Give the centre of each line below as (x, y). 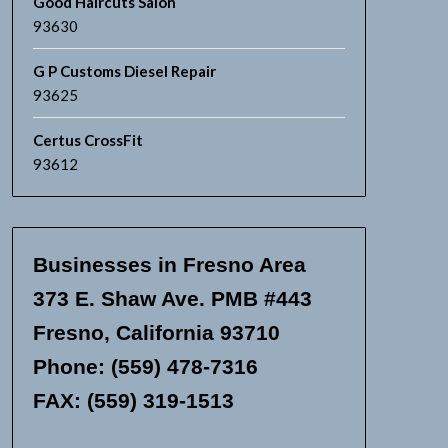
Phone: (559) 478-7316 (145, 366)
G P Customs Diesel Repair (124, 71)
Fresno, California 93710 (156, 332)
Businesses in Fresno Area (169, 264)
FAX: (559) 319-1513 (133, 400)
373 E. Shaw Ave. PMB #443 (172, 298)
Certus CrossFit (87, 140)
